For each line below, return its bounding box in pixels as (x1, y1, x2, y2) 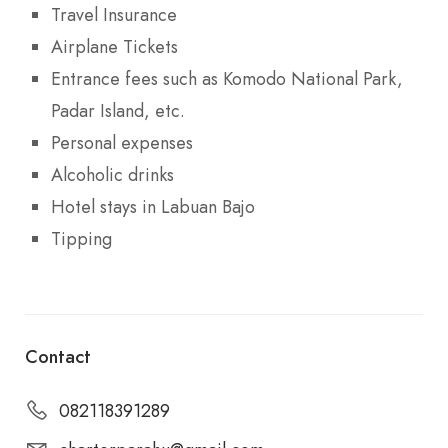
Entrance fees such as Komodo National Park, (51, 65, 403, 92)
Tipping (51, 225, 112, 252)
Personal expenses (51, 129, 193, 156)
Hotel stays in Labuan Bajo (51, 193, 255, 220)
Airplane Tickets (51, 33, 178, 60)
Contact (25, 343, 91, 370)
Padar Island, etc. (51, 97, 185, 124)
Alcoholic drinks (51, 161, 174, 188)
